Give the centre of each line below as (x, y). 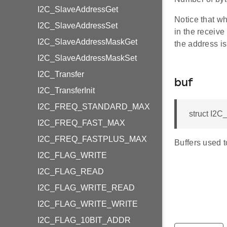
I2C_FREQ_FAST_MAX (81, 123)
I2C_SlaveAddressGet (78, 9)
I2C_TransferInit (66, 90)
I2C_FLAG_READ (71, 172)
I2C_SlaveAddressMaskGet (87, 42)
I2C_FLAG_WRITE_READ (86, 188)
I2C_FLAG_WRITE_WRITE (88, 204)
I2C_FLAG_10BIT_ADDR (84, 220)
